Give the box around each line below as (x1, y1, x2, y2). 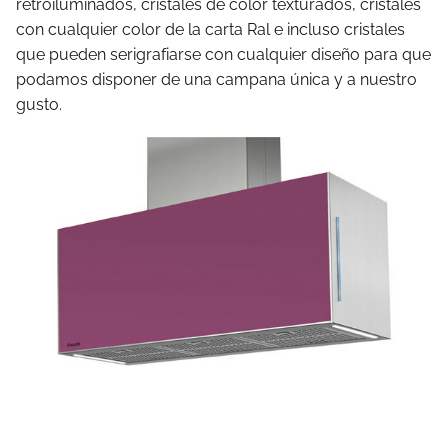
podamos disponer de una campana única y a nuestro (16, 69, 417, 89)
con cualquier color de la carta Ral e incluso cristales (16, 19, 405, 39)
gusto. (16, 94, 62, 114)
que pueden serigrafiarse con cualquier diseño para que (16, 44, 431, 64)
